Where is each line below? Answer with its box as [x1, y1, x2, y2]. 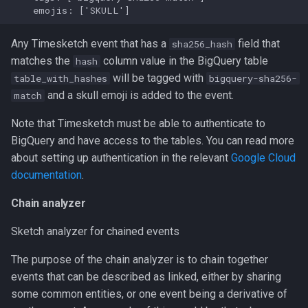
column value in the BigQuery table [100, 54, 268, 67]
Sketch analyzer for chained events [11, 225, 179, 238]
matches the [11, 54, 73, 67]
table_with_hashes [14, 72, 107, 85]
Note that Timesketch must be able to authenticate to [11, 117, 265, 130]
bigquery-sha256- [209, 72, 297, 85]
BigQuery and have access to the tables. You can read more [11, 134, 294, 147]
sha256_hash [172, 38, 232, 50]
